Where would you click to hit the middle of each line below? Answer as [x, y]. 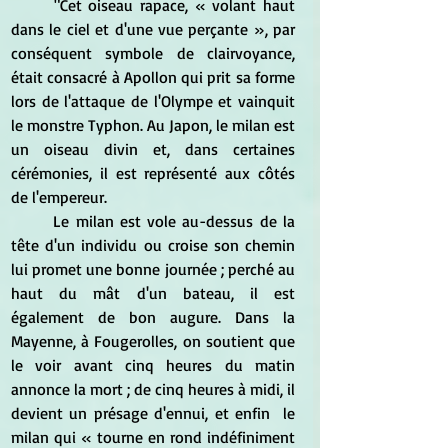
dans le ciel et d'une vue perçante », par [153, 28]
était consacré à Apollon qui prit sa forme [153, 76]
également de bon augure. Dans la [153, 316]
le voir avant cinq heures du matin [153, 364]
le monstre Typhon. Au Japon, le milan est [153, 124]
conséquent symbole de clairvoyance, [153, 52]
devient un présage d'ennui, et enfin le [153, 412]
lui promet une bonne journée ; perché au [153, 268]
